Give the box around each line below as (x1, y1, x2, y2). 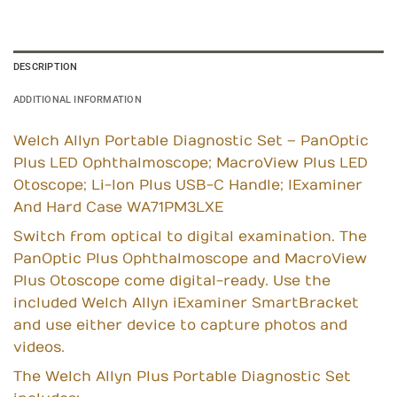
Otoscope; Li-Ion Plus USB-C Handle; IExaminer (13, 177, 362, 194)
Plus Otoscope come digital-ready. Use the (13, 273, 331, 290)
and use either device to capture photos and (13, 317, 347, 334)
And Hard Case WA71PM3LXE (13, 199, 223, 216)
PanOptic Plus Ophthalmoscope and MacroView (13, 251, 367, 268)
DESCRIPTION (13, 61, 78, 74)
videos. (13, 339, 65, 356)
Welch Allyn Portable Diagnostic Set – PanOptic (13, 133, 369, 150)
